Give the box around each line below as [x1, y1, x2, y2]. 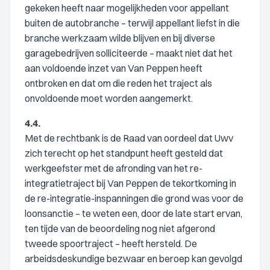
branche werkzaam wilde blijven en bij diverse [25, 32, 215, 44]
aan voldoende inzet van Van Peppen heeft [25, 62, 202, 74]
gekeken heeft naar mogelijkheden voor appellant [25, 2, 229, 14]
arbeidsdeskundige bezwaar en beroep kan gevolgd [25, 253, 242, 265]
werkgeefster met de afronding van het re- [25, 162, 202, 174]
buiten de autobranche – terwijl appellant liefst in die [25, 17, 240, 29]
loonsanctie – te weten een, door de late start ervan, [25, 207, 242, 219]
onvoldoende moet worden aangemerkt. [25, 92, 193, 104]
